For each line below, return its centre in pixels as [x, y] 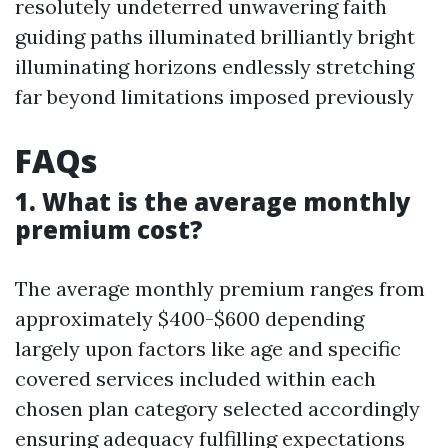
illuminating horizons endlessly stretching [214, 66]
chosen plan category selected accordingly [217, 408]
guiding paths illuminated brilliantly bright [215, 36]
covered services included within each [195, 378]
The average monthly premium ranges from [220, 288]
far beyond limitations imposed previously [214, 96]
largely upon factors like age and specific [208, 348]
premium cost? [109, 229]
